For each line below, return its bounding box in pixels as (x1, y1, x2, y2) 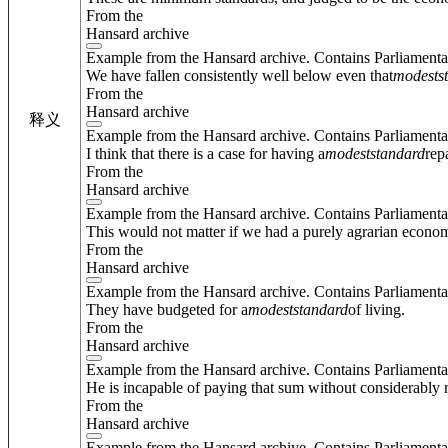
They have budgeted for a (86, 300, 248, 318)
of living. (348, 300, 405, 318)
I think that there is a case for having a (86, 144, 325, 162)
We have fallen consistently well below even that (86, 66, 393, 84)
